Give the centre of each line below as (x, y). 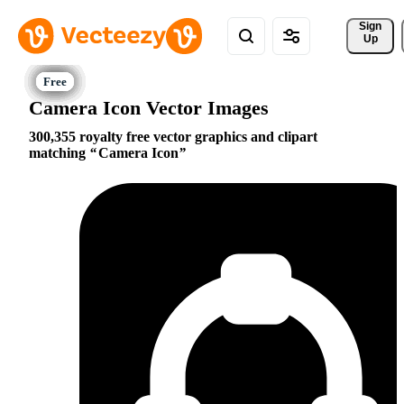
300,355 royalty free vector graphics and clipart (173, 137)
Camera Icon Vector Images (149, 107)
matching (59, 153)
